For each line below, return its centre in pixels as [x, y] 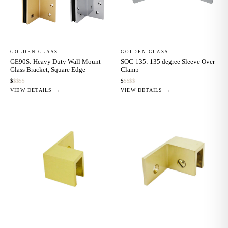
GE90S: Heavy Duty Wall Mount [55, 61]
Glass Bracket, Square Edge [48, 69]
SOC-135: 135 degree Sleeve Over [168, 61]
